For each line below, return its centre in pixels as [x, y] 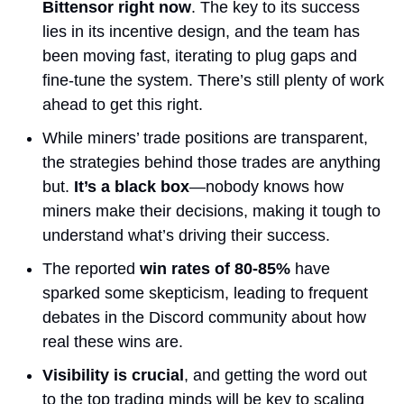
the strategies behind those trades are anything [211, 162]
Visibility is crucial [113, 375]
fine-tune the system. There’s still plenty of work [213, 80]
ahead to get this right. [123, 104]
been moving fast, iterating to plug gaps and [200, 55]
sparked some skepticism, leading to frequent [205, 293]
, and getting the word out [275, 375]
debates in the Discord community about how [204, 317]
